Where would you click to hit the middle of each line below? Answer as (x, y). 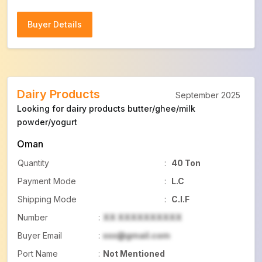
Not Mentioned (134, 254)
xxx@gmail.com (137, 235)
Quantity (33, 163)
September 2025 (208, 95)
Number (33, 217)
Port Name (38, 254)
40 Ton (186, 163)
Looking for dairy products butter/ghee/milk (106, 108)
